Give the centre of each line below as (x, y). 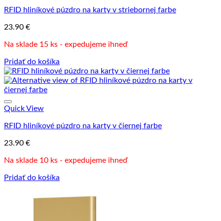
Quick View (24, 108)
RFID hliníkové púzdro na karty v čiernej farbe (83, 126)
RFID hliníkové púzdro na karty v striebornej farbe (90, 10)
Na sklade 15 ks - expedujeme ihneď (66, 44)
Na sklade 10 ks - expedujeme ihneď (66, 160)
